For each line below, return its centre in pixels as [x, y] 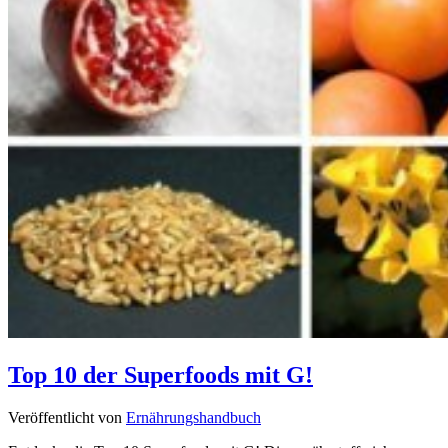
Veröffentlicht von [67, 417]
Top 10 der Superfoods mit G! [160, 374]
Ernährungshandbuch [193, 417]
